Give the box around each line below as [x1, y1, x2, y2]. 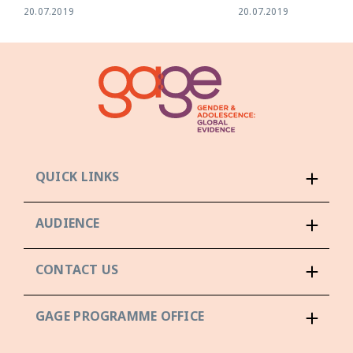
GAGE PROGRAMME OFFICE [35, 310, 204, 327]
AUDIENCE [35, 217, 100, 234]
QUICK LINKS [35, 170, 120, 188]
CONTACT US [35, 263, 119, 281]
